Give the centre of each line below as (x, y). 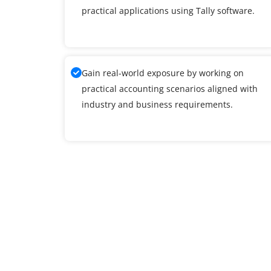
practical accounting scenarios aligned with (170, 88)
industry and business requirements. (157, 104)
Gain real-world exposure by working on (163, 73)
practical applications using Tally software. (168, 10)
